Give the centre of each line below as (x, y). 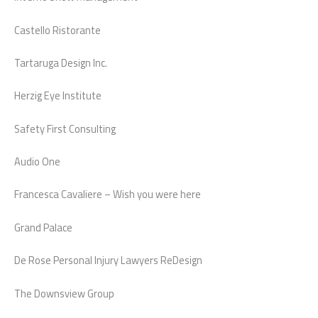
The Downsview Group (64, 293)
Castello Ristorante (57, 30)
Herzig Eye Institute (58, 96)
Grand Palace (43, 227)
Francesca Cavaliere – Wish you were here (108, 194)
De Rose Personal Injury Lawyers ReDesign (108, 261)
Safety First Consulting (65, 128)
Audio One (37, 162)
